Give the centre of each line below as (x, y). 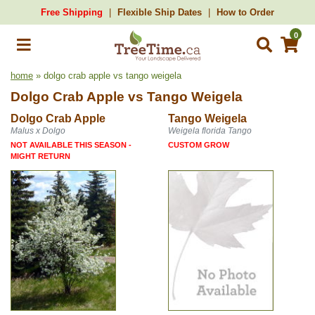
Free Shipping (72, 12)
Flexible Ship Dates (160, 12)
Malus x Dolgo (38, 131)
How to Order (245, 12)
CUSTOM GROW (199, 145)
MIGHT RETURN (40, 156)
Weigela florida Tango (210, 131)
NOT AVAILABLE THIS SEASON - (71, 145)
